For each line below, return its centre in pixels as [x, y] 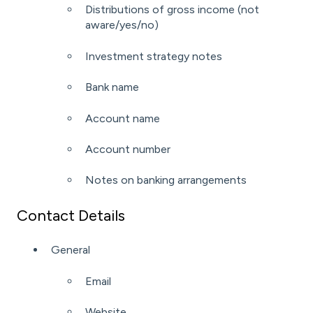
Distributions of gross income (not [172, 10]
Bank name [112, 87]
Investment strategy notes [154, 56]
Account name [123, 118]
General [71, 250]
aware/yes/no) [122, 25]
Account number [128, 149]
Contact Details [71, 215]
